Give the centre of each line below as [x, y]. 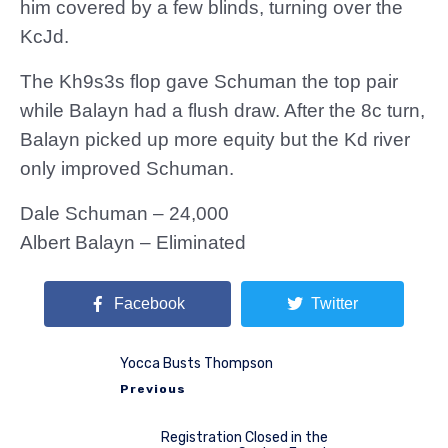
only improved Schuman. [127, 168]
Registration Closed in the [244, 437]
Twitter [334, 303]
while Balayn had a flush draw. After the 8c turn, [222, 110]
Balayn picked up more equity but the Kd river [215, 139]
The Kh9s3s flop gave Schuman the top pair [209, 81]
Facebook [150, 303]
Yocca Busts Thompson [196, 363]
